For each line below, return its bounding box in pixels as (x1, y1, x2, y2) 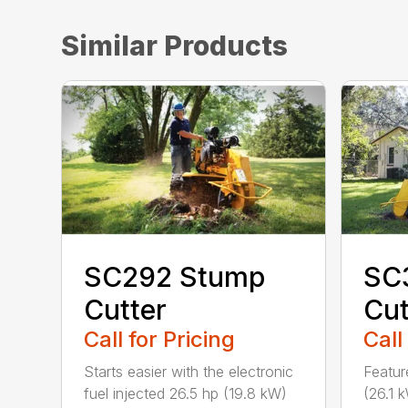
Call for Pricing (84, 325, 236, 352)
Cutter (84, 292, 168, 326)
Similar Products (61, 29, 289, 62)
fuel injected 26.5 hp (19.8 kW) (84, 383, 288, 403)
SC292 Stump (84, 260, 266, 293)
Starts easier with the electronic (84, 362, 294, 381)
